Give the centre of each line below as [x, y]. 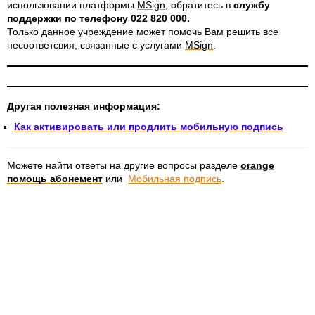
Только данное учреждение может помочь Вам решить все [143, 32]
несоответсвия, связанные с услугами [96, 45]
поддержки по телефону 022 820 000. [98, 18]
